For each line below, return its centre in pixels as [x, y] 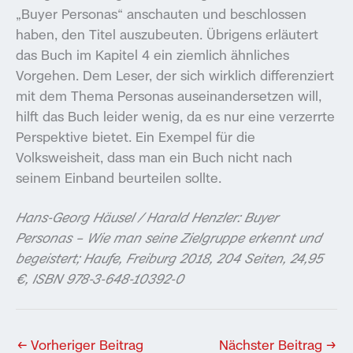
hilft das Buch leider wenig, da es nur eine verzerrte [175, 116]
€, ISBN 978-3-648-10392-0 [100, 279]
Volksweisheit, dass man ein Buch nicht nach [154, 157]
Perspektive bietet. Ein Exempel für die [136, 136]
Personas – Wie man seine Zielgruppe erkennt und [169, 238]
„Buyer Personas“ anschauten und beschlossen [161, 13]
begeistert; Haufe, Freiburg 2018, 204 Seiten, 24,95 [169, 258]
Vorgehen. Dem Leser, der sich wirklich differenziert [175, 75]
